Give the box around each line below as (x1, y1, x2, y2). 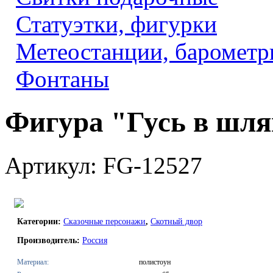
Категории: (17, 216, 63, 226)
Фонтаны (16, 66, 109, 92)
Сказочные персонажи (63, 216, 146, 226)
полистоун (139, 257, 171, 266)
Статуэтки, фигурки (16, 11, 217, 37)
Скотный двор (151, 216, 202, 226)
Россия (82, 235, 107, 245)
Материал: (17, 257, 49, 266)
